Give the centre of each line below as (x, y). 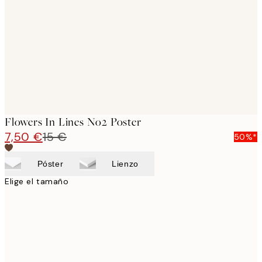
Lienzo (125, 164)
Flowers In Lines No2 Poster (73, 122)
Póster (50, 164)
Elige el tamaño (37, 182)
